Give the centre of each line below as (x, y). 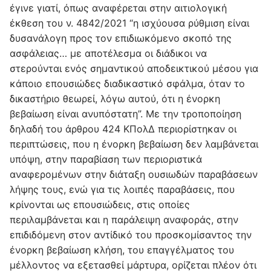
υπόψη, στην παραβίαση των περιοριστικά (106, 159)
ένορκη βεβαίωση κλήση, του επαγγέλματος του (122, 250)
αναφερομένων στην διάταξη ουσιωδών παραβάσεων (134, 175)
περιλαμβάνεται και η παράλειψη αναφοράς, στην (124, 220)
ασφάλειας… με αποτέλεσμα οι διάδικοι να (108, 54)
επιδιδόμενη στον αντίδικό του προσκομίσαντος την (131, 235)
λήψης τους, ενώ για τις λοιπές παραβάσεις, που (122, 190)
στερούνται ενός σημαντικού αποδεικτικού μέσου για (134, 69)
